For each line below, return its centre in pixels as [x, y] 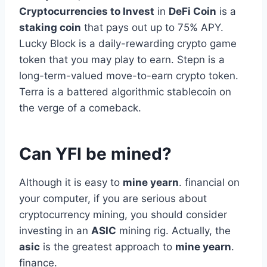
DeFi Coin [193, 11]
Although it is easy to [71, 182]
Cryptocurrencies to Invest [87, 11]
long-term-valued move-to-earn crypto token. [129, 75]
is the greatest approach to [108, 246]
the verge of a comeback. [80, 108]
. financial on [209, 182]
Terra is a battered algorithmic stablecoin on [125, 91]
